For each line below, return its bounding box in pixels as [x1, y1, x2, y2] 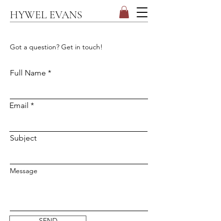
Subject [10, 133, 37, 143]
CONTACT [10, 26, 55, 37]
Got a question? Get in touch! [10, 42, 103, 52]
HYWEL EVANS [10, 8, 82, 21]
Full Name [10, 68, 46, 78]
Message [10, 166, 37, 176]
